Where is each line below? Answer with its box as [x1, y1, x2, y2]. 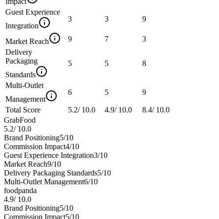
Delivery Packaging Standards [4, 168, 97, 177]
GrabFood [4, 115, 36, 124]
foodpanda [4, 186, 37, 195]
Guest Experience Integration [4, 151, 94, 159]
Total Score [5, 105, 41, 114]
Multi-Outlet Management [4, 177, 84, 186]
